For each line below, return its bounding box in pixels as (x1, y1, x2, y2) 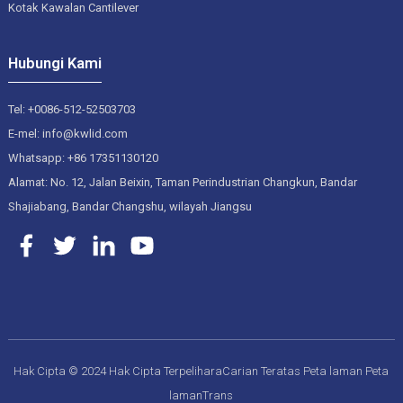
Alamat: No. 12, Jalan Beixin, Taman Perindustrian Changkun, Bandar (7, 175, 357, 190)
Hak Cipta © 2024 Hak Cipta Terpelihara (13, 364, 223, 379)
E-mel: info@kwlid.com (7, 127, 128, 141)
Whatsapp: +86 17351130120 (7, 151, 158, 166)
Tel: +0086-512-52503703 (7, 103, 136, 117)
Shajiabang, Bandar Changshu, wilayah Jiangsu (7, 200, 252, 214)
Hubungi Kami (7, 53, 102, 72)
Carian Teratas (222, 364, 301, 379)
